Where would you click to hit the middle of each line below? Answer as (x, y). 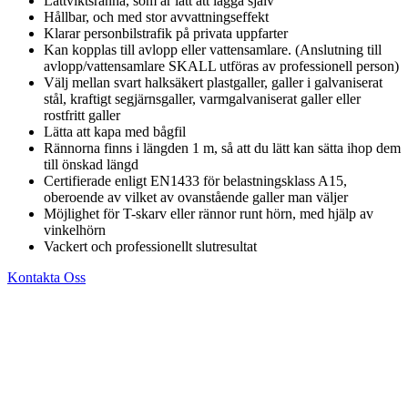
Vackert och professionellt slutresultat (150, 246)
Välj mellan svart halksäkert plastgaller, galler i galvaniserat (213, 82)
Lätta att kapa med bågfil (115, 131)
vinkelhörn (75, 229)
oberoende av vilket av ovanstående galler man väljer (196, 197)
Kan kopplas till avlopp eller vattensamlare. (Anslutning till (213, 49)
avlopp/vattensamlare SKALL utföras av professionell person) (221, 66)
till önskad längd (91, 164)
